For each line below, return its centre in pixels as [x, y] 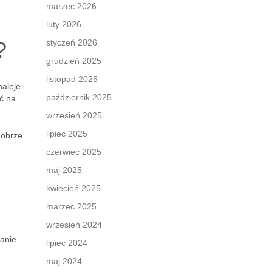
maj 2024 [64, 261]
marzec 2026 [71, 6]
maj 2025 [64, 170]
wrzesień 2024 [74, 225]
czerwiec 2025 [74, 152]
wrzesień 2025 [74, 115]
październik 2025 [79, 97]
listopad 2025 [72, 79]
